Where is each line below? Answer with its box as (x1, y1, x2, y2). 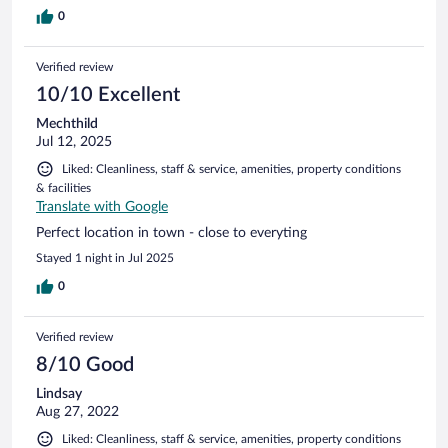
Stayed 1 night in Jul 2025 (36, 252, 174, 265)
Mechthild (36, 117, 98, 132)
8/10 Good (36, 355, 134, 376)
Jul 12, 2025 (36, 135, 112, 150)
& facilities (36, 182, 91, 195)
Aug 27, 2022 (36, 405, 119, 420)
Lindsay (36, 387, 82, 402)
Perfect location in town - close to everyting (36, 226, 307, 241)
